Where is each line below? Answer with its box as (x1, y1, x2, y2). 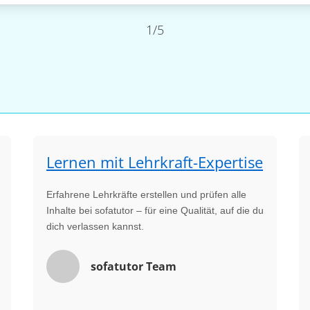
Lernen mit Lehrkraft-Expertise (46, 152, 263, 172)
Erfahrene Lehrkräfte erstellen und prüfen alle (46, 189, 246, 200)
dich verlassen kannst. (46, 221, 144, 232)
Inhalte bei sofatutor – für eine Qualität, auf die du (46, 205, 264, 216)
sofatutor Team (91, 259, 176, 274)
